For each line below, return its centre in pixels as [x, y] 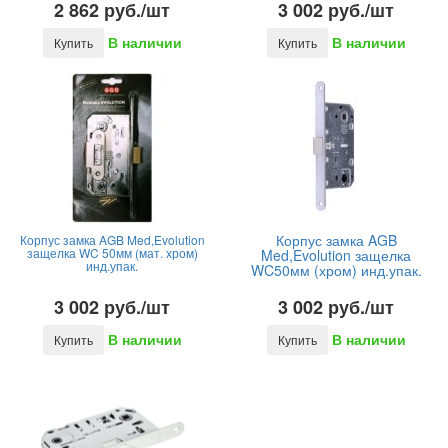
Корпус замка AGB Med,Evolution [112, 239]
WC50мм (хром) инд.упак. [336, 270]
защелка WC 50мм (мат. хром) [112, 252]
